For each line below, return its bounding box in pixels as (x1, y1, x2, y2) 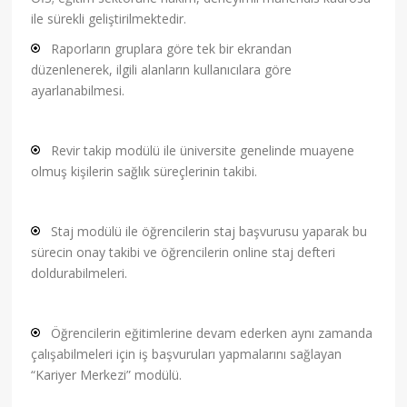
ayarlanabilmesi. (31, 82, 125, 100)
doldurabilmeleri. (31, 264, 128, 283)
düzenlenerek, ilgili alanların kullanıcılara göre (31, 61, 293, 79)
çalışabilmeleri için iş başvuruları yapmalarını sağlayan (31, 345, 342, 363)
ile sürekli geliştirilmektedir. (31, 10, 187, 28)
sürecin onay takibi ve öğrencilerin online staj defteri (31, 243, 336, 262)
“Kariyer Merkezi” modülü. (31, 366, 183, 384)
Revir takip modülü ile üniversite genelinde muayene (51, 142, 355, 160)
